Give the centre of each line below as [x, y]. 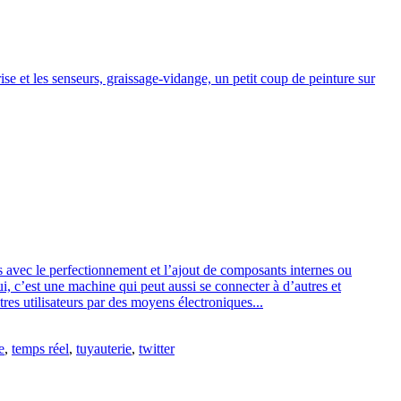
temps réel [40, 349]
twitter [157, 349]
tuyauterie [104, 349]
